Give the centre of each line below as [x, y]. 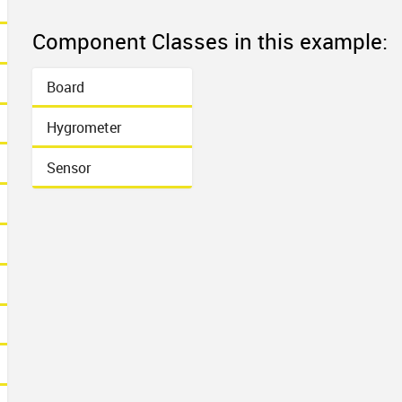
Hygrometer [84, 127]
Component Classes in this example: [210, 41]
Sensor [69, 167]
